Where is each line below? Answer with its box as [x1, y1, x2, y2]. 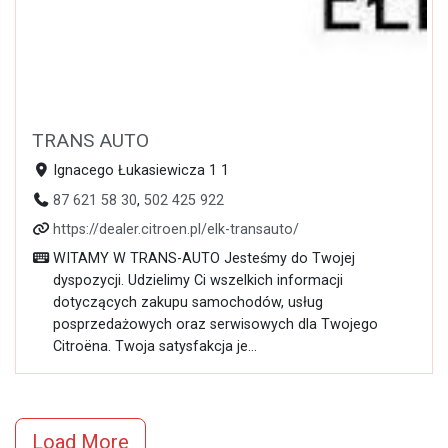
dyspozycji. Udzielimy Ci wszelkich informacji [52, 272, 343, 290]
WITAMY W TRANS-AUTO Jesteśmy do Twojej [52, 250, 355, 268]
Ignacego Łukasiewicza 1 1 [52, 162, 229, 180]
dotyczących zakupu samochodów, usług [52, 294, 323, 312]
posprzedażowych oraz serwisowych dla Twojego [52, 316, 378, 334]
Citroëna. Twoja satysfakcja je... [52, 338, 257, 356]
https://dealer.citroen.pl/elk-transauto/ [52, 221, 299, 239]
